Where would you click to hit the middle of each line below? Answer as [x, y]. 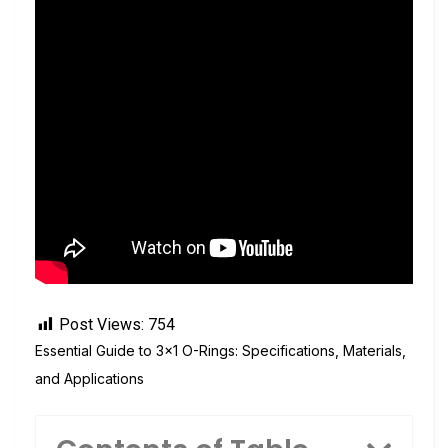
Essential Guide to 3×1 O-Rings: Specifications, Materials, [220, 350]
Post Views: [101, 324]
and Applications [89, 378]
